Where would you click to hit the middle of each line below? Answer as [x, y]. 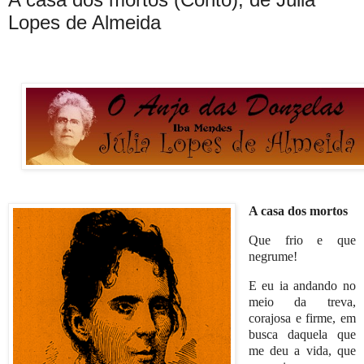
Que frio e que [302, 240]
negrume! [274, 256]
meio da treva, [302, 301]
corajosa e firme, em [302, 318]
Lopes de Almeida [84, 22]
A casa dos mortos [298, 210]
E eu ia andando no [302, 285]
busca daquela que [302, 334]
